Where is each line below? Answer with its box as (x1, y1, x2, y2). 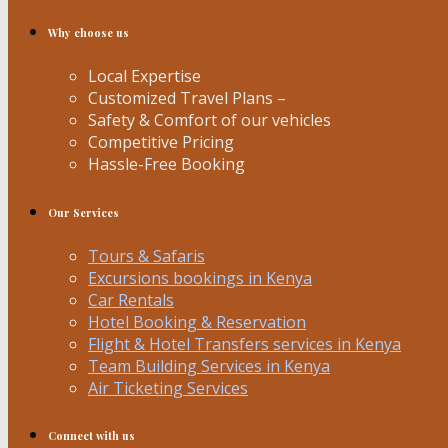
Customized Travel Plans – (88, 86, 286, 109)
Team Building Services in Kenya (88, 354, 330, 377)
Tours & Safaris (88, 244, 205, 267)
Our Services (48, 204, 119, 220)
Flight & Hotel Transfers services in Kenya (88, 332, 401, 355)
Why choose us (48, 24, 129, 40)
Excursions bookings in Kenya (88, 266, 312, 289)
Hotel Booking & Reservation (88, 310, 306, 333)
